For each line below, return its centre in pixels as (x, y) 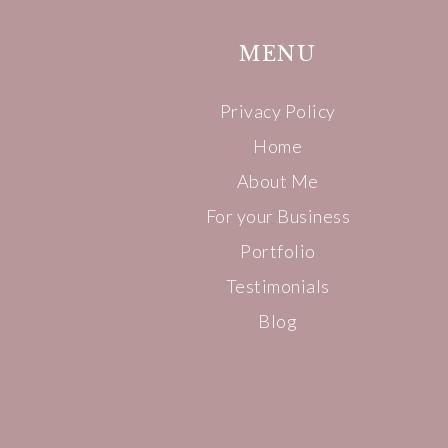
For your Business (278, 216)
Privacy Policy (277, 111)
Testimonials (277, 286)
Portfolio (278, 251)
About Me (277, 181)
